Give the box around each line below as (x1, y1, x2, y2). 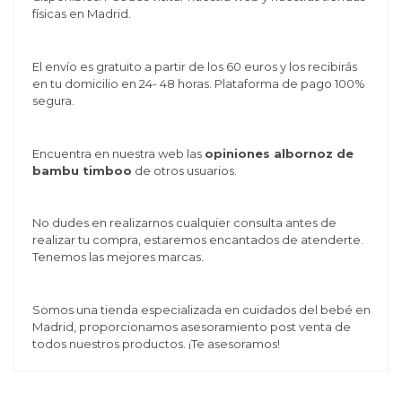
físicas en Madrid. (31, 5, 131, 21)
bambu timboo (31, 162, 132, 178)
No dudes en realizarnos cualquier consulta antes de (31, 215, 336, 231)
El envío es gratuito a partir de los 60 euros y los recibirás (31, 58, 357, 74)
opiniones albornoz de (204, 145, 354, 161)
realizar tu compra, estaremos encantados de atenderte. (31, 232, 363, 248)
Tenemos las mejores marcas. (31, 249, 204, 265)
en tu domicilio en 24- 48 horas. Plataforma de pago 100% (31, 75, 365, 91)
